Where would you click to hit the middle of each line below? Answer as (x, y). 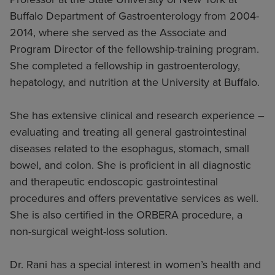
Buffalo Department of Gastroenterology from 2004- (134, 16)
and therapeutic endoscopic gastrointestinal (114, 182)
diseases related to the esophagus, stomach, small (130, 149)
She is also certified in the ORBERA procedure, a (126, 215)
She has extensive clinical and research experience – (137, 116)
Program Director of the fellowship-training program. (134, 49)
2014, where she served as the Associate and (118, 33)
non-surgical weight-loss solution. (89, 232)
